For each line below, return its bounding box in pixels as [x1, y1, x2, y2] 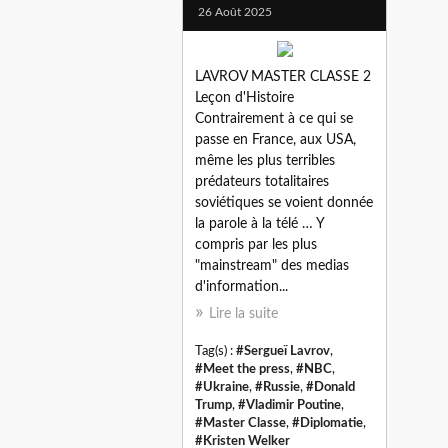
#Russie [255, 380, 300, 393]
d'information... [195, 279, 288, 294]
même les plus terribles [195, 153, 335, 168]
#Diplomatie [292, 416, 363, 429]
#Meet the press [195, 362, 290, 375]
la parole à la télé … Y [195, 216, 324, 231]
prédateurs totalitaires [195, 174, 329, 189]
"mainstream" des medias [195, 258, 349, 273]
